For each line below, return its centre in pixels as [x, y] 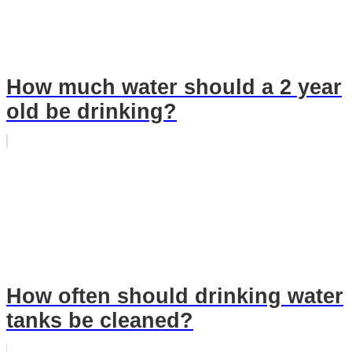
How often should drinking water [175, 296]
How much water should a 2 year [174, 88]
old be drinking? [92, 112]
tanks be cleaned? [100, 320]
